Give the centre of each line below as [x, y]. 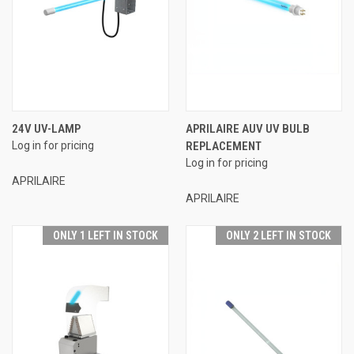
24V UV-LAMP [46, 128]
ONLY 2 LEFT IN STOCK [279, 235]
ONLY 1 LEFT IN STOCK [105, 235]
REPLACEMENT [223, 146]
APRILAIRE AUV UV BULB [247, 128]
